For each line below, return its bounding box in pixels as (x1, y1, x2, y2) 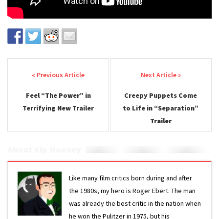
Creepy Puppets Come (124, 90, 197, 100)
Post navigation (7, 66, 103, 85)
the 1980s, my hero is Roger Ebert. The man (69, 186, 196, 195)
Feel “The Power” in (25, 90, 91, 100)
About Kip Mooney (7, 143, 81, 155)
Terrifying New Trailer (22, 103, 94, 112)
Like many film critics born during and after (69, 173, 193, 182)
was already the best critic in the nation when (69, 198, 201, 208)
